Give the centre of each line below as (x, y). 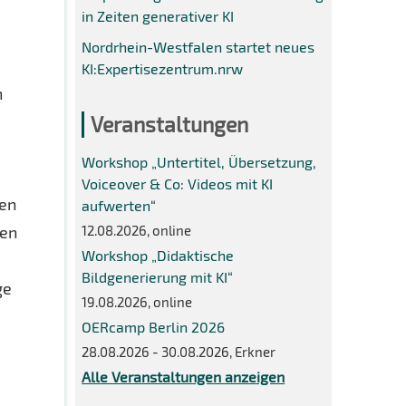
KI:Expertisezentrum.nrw (163, 69)
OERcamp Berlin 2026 (154, 326)
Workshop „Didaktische (158, 255)
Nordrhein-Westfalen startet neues (198, 47)
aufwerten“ (119, 205)
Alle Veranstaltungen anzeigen (184, 376)
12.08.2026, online (137, 230)
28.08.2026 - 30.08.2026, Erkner (179, 351)
